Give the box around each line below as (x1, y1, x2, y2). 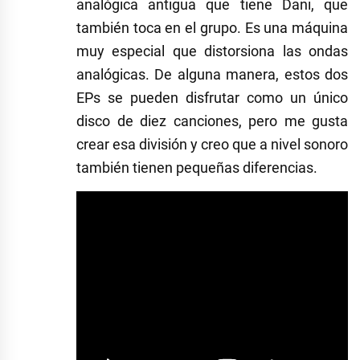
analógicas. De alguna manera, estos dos (76, 66, 348, 84)
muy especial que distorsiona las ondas (76, 43, 348, 60)
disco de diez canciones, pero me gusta (76, 112, 348, 130)
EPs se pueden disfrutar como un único (76, 89, 348, 107)
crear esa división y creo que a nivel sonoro (76, 136, 348, 153)
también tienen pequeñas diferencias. (76, 159, 317, 177)
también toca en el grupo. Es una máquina (76, 19, 348, 37)
